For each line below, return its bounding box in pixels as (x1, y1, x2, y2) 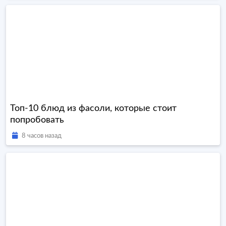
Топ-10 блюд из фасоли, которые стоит (10, 104, 177, 113)
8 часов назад (22, 133, 62, 139)
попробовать (10, 116, 64, 125)
